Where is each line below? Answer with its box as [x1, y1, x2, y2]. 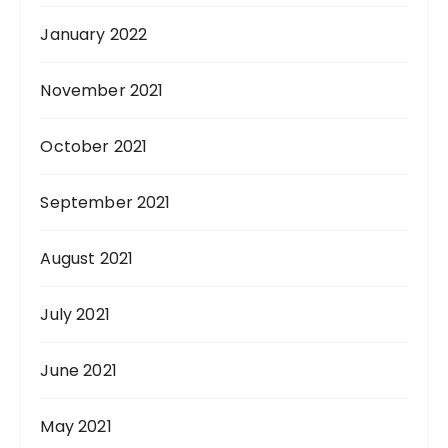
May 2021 [40, 415, 112, 438]
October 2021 [40, 135, 148, 158]
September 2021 [40, 191, 171, 214]
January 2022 [40, 23, 148, 46]
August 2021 [40, 247, 134, 270]
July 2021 [40, 303, 110, 326]
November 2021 [40, 79, 164, 102]
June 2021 [40, 359, 117, 382]
